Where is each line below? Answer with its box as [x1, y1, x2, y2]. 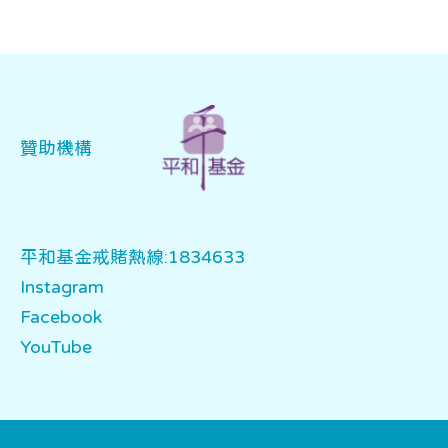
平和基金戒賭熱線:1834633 [20, 248, 245, 266]
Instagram [20, 278, 104, 296]
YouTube [20, 338, 92, 356]
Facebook [20, 308, 102, 326]
